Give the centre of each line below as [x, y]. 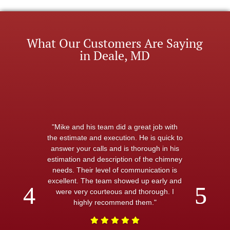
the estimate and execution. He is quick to [115, 138]
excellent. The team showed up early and [115, 181]
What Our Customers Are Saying [115, 43]
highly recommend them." [115, 202]
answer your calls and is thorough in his [115, 148]
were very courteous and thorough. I [115, 191]
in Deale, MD [115, 55]
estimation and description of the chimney [115, 159]
